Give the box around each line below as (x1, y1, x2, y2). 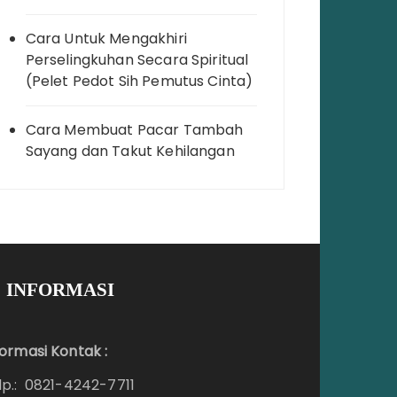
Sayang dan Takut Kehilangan (25, 141, 235, 162)
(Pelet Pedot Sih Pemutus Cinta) (25, 71, 253, 92)
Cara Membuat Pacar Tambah (25, 120, 244, 141)
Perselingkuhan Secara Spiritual (25, 50, 249, 71)
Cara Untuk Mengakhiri (25, 28, 187, 50)
